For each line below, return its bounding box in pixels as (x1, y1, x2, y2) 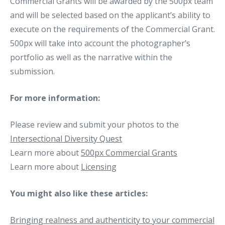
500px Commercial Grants (81, 147, 177, 159)
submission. (10, 66, 55, 77)
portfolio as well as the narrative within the (10, 52, 172, 63)
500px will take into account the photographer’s (10, 38, 190, 49)
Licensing (81, 161, 117, 173)
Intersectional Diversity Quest (10, 133, 122, 145)
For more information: (10, 92, 100, 104)
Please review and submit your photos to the (10, 119, 179, 131)
